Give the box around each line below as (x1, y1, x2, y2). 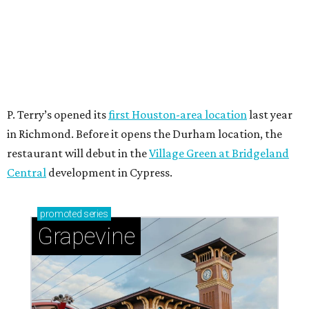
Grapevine (37, 223, 135, 250)
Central (7, 166, 46, 180)
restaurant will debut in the (7, 146, 149, 161)
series (81, 208, 108, 220)
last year (247, 108, 292, 122)
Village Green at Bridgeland (149, 146, 289, 161)
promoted (40, 208, 82, 220)
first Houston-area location (108, 108, 247, 122)
